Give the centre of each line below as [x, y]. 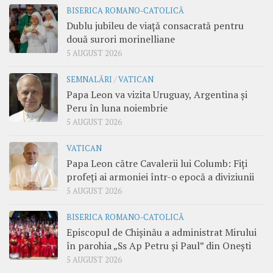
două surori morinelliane [121, 39]
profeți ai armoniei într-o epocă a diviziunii [160, 176]
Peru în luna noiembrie [117, 108]
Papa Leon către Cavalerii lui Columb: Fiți [157, 163]
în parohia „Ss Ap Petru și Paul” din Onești [159, 245]
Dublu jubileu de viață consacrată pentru [155, 25]
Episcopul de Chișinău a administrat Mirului [161, 232]
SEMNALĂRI [89, 79]
